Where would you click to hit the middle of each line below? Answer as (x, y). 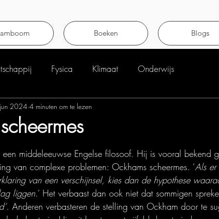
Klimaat (105, 68)
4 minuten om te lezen (61, 106)
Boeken (106, 33)
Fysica (62, 68)
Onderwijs (156, 68)
